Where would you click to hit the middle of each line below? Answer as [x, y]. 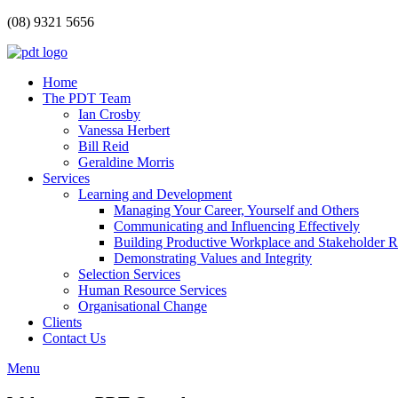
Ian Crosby [109, 114]
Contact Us [74, 338]
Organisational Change [143, 306]
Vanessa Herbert [124, 130]
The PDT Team [87, 98]
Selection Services [129, 274]
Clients [62, 322]
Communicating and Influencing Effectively [237, 226]
